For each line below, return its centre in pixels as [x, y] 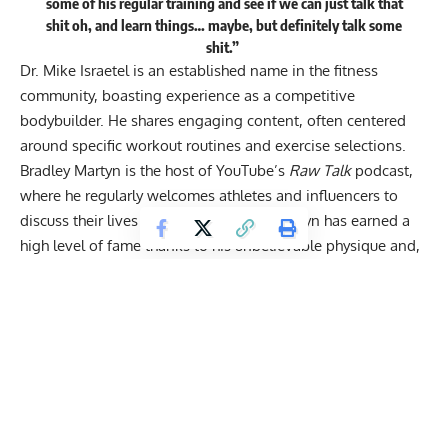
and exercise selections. [323, 146]
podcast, [384, 171]
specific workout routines [156, 146]
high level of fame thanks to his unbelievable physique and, [220, 246]
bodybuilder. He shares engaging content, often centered [213, 121]
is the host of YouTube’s [205, 171]
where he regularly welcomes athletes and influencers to [209, 196]
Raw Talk [322, 171]
